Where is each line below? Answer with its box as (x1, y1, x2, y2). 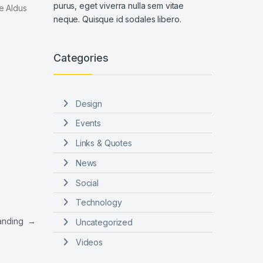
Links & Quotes (75, 138, 132, 149)
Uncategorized (75, 217, 133, 228)
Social (75, 177, 99, 188)
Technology (75, 197, 122, 208)
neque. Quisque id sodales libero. (53, 14, 181, 25)
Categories (53, 52, 109, 65)
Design (75, 98, 102, 109)
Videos (75, 237, 103, 248)
